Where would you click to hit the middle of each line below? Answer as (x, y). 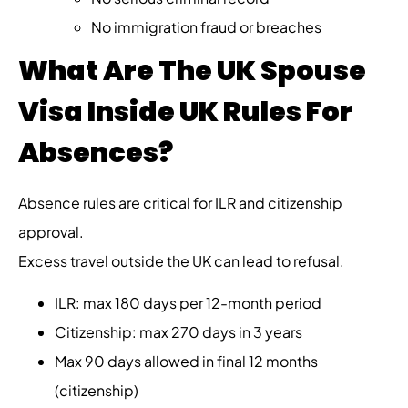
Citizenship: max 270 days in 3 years (178, 332)
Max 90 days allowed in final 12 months (186, 362)
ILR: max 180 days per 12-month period (188, 303)
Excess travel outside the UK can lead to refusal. (181, 260)
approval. (51, 231)
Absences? (96, 153)
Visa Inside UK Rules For (185, 112)
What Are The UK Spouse (192, 71)
